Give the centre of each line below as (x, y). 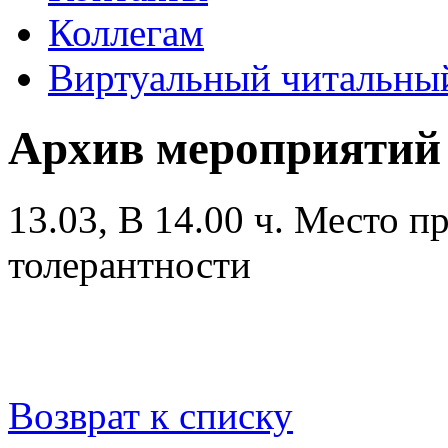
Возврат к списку (150, 415)
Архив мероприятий (224, 148)
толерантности (129, 264)
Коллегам (126, 32)
